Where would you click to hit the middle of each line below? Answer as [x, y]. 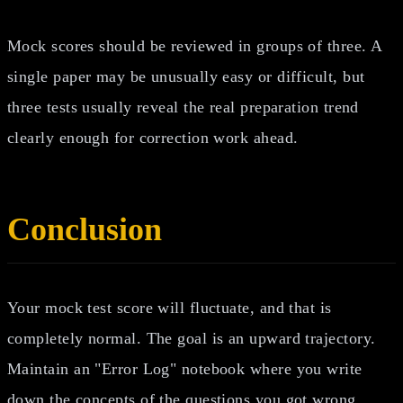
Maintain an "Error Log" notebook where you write [185, 368]
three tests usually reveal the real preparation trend [183, 107]
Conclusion [85, 229]
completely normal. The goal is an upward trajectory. [192, 338]
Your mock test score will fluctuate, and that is [170, 307]
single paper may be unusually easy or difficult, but [186, 76]
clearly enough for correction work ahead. [153, 137]
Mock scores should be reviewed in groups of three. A [195, 45]
